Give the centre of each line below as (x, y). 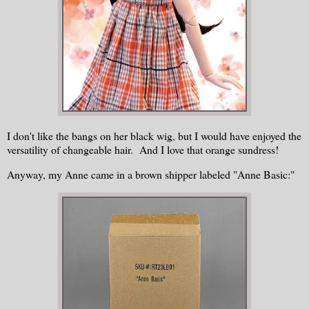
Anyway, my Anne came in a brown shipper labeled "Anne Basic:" (151, 175)
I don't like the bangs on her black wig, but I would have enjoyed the (154, 136)
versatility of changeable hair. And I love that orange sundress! (143, 150)
